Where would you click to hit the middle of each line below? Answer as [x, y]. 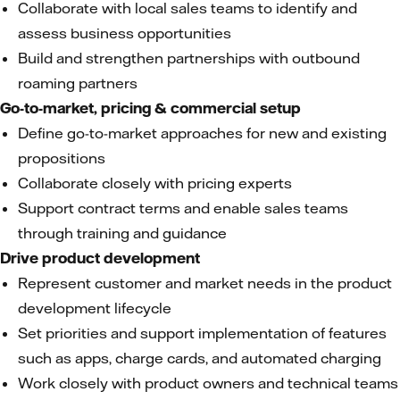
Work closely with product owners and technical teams [208, 383]
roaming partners [78, 83]
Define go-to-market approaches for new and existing [202, 133]
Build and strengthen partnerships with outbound [189, 58]
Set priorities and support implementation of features [202, 333]
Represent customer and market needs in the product [205, 283]
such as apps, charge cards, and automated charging [200, 358]
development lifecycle [95, 308]
